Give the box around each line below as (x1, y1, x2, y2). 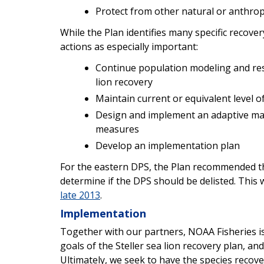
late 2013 (60, 188, 100, 202)
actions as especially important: (60, 39, 198, 53)
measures (95, 122, 139, 136)
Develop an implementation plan (95, 138, 240, 152)
